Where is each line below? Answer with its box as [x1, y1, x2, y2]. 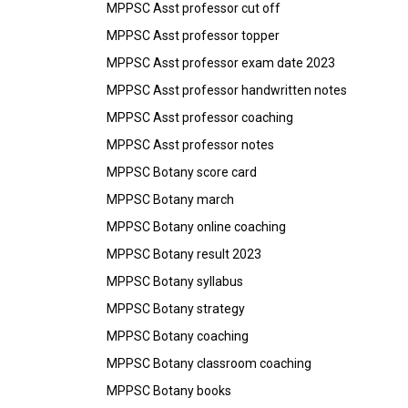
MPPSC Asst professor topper [107, 27, 280, 43]
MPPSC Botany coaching [107, 328, 249, 343]
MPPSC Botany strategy [107, 301, 245, 316]
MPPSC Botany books [107, 382, 231, 398]
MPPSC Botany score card [107, 164, 257, 179]
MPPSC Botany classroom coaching [107, 355, 311, 371]
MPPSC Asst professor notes [107, 137, 274, 152]
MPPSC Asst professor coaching [107, 109, 293, 125]
